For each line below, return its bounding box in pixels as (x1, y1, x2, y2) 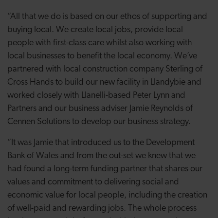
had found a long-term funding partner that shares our (7, 164, 202, 174)
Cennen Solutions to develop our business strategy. (7, 117, 191, 127)
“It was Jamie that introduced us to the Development (7, 138, 195, 147)
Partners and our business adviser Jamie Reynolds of (7, 104, 193, 113)
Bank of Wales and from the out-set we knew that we (7, 151, 196, 161)
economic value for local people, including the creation (7, 191, 207, 200)
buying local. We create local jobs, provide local (7, 25, 183, 35)
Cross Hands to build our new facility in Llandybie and (7, 78, 201, 87)
